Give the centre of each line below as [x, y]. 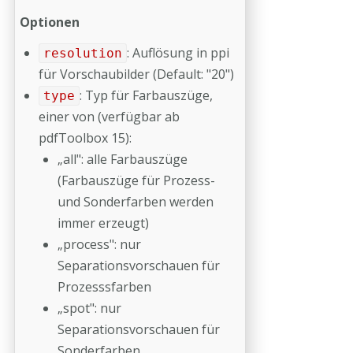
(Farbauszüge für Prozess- [136, 180]
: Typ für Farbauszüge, [146, 95]
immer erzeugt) [103, 223]
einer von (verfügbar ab [109, 117]
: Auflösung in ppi [178, 53]
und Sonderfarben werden [136, 202]
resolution [82, 53]
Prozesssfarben [104, 287]
